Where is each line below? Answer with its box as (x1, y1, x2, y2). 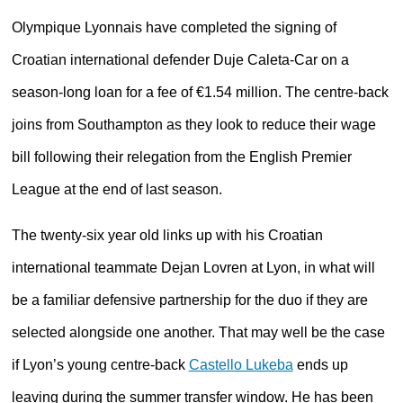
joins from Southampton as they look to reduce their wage (11, 116, 376, 132)
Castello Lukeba (188, 356, 293, 372)
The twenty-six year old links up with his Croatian (11, 227, 323, 243)
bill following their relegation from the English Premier (11, 148, 352, 165)
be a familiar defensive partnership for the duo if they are (11, 291, 368, 308)
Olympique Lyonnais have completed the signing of (11, 19, 336, 35)
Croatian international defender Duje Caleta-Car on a (11, 51, 349, 67)
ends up (292, 356, 348, 372)
